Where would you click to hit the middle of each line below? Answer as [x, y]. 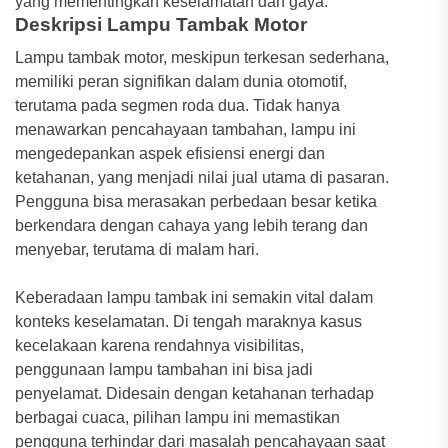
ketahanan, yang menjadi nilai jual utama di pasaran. [202, 177]
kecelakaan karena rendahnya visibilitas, [159, 345]
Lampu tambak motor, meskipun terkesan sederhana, [202, 57]
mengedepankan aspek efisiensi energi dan [170, 153]
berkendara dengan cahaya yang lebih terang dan [191, 225]
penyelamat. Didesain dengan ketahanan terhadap [194, 393]
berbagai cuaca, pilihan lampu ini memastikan [177, 417]
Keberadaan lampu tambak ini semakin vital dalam [194, 297]
